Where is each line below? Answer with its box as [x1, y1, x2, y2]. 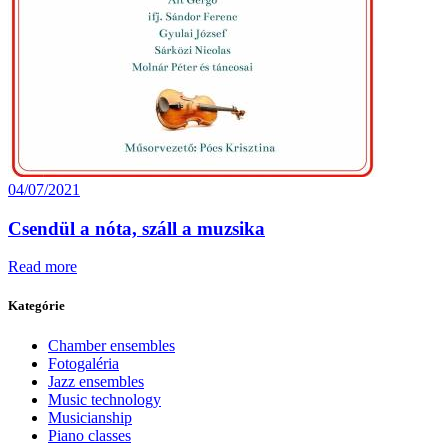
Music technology [48, 390, 161, 408]
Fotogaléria [48, 354, 119, 372]
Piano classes [48, 426, 131, 444]
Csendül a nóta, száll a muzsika [8, 217, 265, 239]
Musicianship [48, 408, 132, 426]
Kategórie [8, 298, 65, 314]
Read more [8, 258, 77, 276]
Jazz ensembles [48, 372, 144, 390]
